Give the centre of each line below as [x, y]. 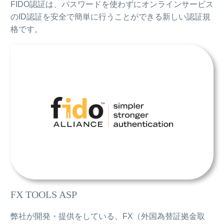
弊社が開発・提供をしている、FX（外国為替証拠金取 [108, 216]
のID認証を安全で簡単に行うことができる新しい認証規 [110, 17]
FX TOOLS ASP [44, 194]
